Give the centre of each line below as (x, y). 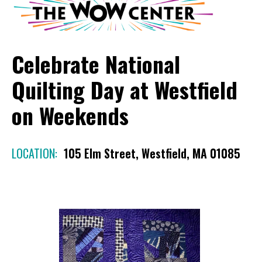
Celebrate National (96, 64)
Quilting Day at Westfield (125, 90)
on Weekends (70, 116)
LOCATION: (35, 154)
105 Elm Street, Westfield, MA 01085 (152, 154)
